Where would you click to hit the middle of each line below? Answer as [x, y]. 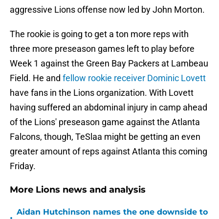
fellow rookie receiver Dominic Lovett [134, 78]
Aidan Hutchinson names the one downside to [112, 212]
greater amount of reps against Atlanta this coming [109, 152]
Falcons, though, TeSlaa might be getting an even [105, 137]
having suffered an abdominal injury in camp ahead [109, 108]
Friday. [23, 166]
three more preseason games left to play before [102, 49]
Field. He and [36, 78]
